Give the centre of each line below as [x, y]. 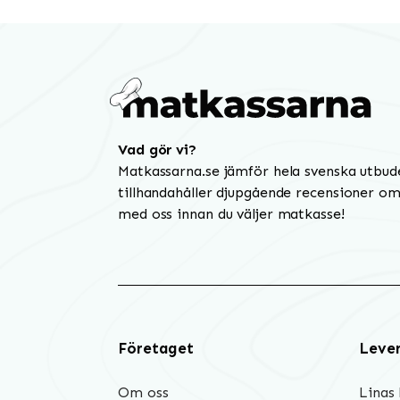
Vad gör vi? [157, 149]
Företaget [156, 349]
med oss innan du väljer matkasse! [231, 213]
